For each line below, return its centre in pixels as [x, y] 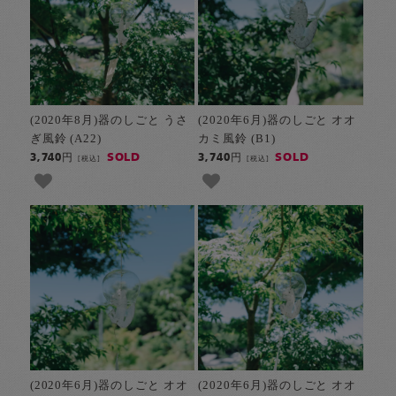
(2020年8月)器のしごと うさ [109, 120]
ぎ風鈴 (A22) [66, 138]
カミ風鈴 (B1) [236, 138]
